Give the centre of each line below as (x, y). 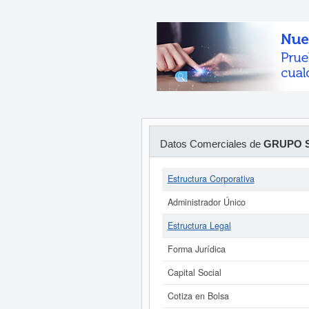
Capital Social (194, 272)
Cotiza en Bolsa (198, 296)
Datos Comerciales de (211, 144)
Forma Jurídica (196, 249)
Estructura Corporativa (211, 179)
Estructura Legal (199, 226)
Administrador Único (206, 202)
